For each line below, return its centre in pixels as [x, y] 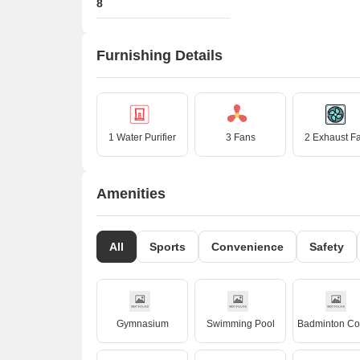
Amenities [131, 193]
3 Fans [240, 137]
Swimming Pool [240, 324]
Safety [327, 247]
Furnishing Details [160, 55]
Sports [168, 247]
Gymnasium [142, 324]
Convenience [247, 247]
